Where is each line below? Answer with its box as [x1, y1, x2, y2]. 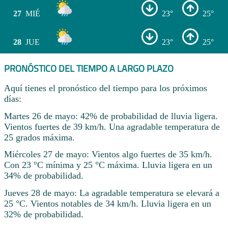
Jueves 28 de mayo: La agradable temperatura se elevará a [4, 188, 219, 198]
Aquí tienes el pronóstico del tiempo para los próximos [4, 82, 207, 93]
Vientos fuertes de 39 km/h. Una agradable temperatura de [4, 121, 220, 132]
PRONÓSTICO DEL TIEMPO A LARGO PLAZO [4, 62, 174, 76]
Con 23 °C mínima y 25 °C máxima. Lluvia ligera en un [4, 160, 212, 170]
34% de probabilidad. [4, 170, 83, 181]
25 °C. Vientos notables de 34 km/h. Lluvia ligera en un [4, 198, 211, 209]
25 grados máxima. [4, 132, 75, 142]
